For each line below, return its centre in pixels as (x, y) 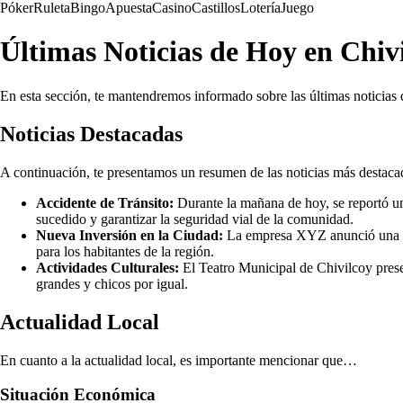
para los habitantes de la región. (125, 251)
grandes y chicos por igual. (112, 283)
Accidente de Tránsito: (105, 202)
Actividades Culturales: (107, 267)
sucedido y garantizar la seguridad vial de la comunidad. (195, 219)
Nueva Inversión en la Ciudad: (130, 235)
